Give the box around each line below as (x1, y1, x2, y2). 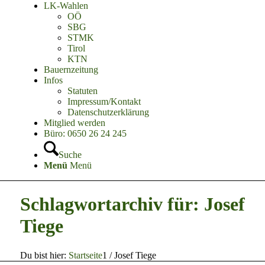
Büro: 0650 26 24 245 (43, 128, 127, 138)
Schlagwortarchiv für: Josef (20, 193, 245, 215)
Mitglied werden (43, 118, 105, 128)
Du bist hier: (20, 250, 66, 260)
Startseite (68, 250, 102, 260)
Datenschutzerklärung (67, 107, 149, 117)
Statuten (67, 86, 98, 96)
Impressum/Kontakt (67, 96, 141, 106)
